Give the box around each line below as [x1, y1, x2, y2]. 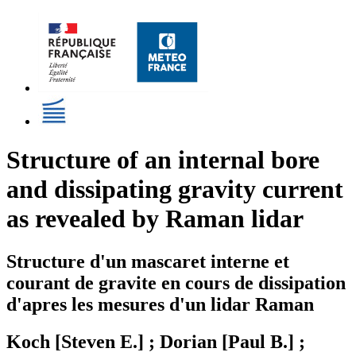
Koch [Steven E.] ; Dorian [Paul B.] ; [6, 331, 305, 352]
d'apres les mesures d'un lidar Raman [6, 293, 314, 315]
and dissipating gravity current [6, 175, 343, 204]
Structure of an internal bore [6, 145, 319, 175]
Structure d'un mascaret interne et [6, 250, 289, 272]
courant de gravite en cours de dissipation [6, 272, 346, 293]
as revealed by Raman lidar [6, 204, 304, 234]
